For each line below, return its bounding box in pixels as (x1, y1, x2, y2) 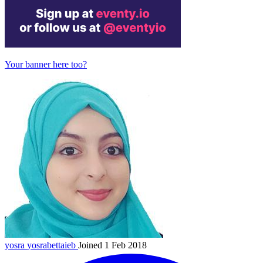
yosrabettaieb (27, 240, 76, 251)
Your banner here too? (5, 59, 87, 70)
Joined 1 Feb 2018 (78, 240, 147, 251)
